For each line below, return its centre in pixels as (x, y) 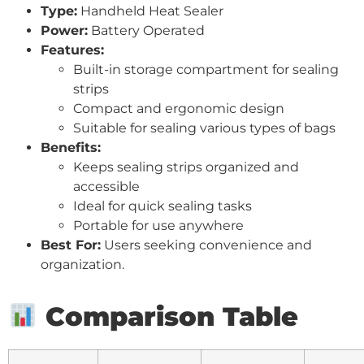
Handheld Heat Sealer (150, 11)
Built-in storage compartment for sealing (206, 69)
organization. (82, 264)
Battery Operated (146, 30)
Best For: (71, 245)
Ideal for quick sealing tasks (162, 206)
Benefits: (71, 147)
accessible (106, 186)
